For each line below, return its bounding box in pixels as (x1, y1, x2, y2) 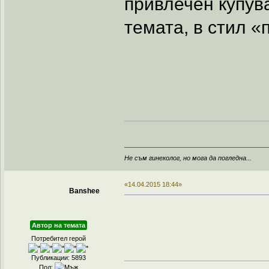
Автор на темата (31, 222, 85, 229)
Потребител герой (31, 235, 86, 243)
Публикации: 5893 (31, 254, 86, 262)
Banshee (68, 187, 100, 196)
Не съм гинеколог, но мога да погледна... (124, 154, 252, 162)
